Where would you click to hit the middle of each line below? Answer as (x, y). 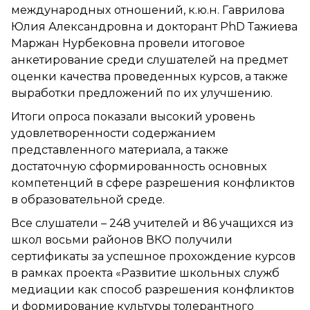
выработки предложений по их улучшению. (142, 93)
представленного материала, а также (120, 149)
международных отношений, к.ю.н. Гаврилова (148, 10)
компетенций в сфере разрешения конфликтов (153, 183)
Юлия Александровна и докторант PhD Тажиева (154, 26)
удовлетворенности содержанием (113, 133)
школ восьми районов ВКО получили (122, 239)
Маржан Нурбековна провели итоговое (128, 43)
